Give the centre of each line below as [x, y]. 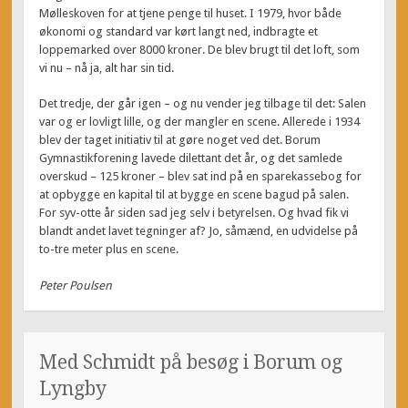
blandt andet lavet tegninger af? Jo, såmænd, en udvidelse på [199, 231]
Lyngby [73, 388]
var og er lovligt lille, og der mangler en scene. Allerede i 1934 [200, 122]
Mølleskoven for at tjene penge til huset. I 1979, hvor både [191, 13]
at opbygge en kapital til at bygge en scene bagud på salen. [194, 195]
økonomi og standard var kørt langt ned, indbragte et [179, 31]
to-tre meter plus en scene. [109, 250]
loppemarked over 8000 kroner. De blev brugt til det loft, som [200, 49]
